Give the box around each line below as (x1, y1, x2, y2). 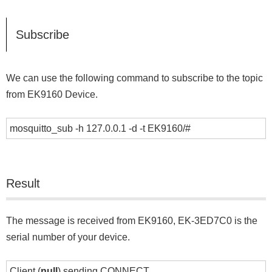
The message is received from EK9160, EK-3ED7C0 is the (6, 216, 257, 226)
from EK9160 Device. (6, 89, 98, 100)
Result (6, 177, 40, 191)
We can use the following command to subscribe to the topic (6, 73, 263, 84)
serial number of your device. (6, 232, 130, 243)
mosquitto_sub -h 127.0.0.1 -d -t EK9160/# (10, 123, 191, 134)
